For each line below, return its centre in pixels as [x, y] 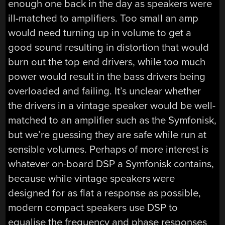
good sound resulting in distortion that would [109, 48]
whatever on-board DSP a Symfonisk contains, [111, 164]
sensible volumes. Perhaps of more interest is [108, 150]
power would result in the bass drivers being [107, 77]
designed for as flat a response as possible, [105, 193]
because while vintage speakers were [92, 179]
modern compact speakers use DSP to [93, 208]
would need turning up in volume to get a [100, 33]
